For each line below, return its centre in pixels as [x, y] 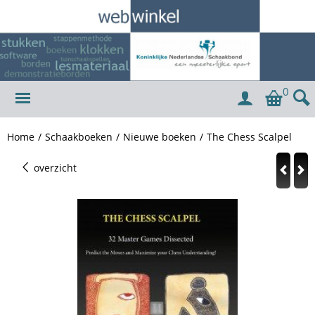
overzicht [54, 167]
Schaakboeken [79, 136]
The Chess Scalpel [249, 136]
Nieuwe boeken [160, 136]
